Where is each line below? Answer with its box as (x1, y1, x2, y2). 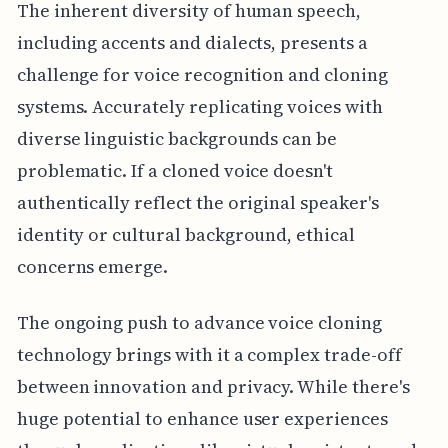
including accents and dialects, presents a (16, 30, 368, 56)
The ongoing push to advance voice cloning (16, 310, 382, 336)
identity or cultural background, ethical (16, 222, 355, 248)
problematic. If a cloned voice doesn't (16, 158, 333, 184)
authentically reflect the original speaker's (16, 190, 379, 216)
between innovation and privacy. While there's (16, 374, 410, 400)
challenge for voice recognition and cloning (16, 62, 388, 88)
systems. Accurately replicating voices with (16, 94, 383, 120)
